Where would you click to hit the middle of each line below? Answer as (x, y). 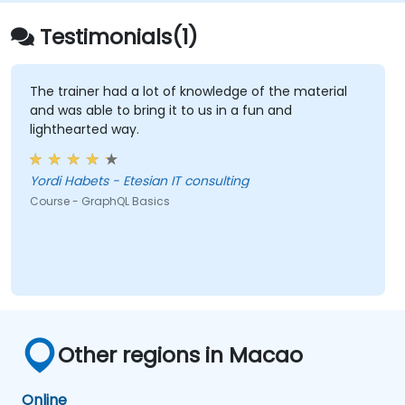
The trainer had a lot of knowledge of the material (188, 92)
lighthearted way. (84, 130)
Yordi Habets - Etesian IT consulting (139, 181)
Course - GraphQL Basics (99, 202)
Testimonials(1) (119, 36)
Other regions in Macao (180, 354)
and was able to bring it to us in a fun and (160, 111)
